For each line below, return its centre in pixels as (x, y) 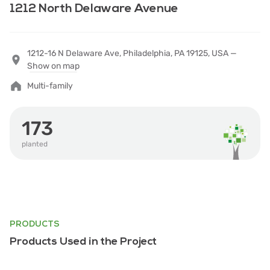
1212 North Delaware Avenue (94, 8)
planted (35, 144)
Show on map (53, 66)
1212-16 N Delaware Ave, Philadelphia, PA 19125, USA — (132, 53)
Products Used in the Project (83, 241)
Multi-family (50, 86)
